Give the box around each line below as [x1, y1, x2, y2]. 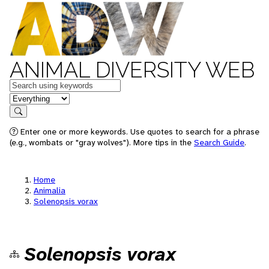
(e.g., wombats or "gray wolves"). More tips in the [10, 137, 194, 148]
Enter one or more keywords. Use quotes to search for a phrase [18, 126, 259, 137]
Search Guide [194, 137, 244, 148]
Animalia [34, 185, 65, 196]
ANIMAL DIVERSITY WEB [10, 57, 255, 82]
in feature [9, 91, 49, 104]
